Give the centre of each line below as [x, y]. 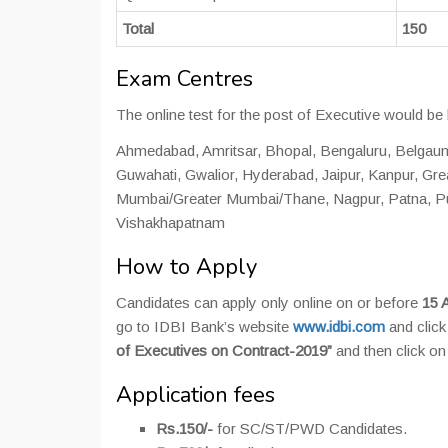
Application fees [195, 395]
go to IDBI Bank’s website [204, 326]
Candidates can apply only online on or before [269, 302]
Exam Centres [184, 79]
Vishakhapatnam [170, 222]
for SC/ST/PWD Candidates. [310, 428]
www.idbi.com [339, 326]
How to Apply [186, 267]
